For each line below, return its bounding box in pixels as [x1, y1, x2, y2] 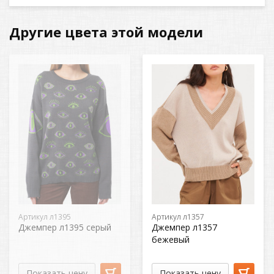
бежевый [152, 234, 190, 245]
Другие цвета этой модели [9, 23, 203, 41]
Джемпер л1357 [152, 221, 217, 233]
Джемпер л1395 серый [18, 221, 111, 233]
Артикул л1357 [152, 212, 204, 221]
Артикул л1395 [18, 212, 71, 221]
